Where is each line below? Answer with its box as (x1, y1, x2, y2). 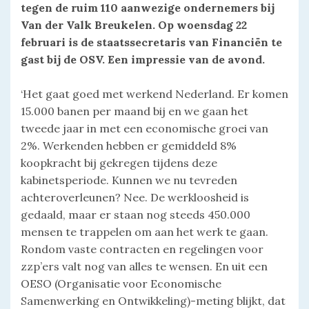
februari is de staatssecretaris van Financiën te (21, 35, 282, 50)
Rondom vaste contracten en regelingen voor (21, 242, 263, 257)
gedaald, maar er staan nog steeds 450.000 (21, 208, 250, 222)
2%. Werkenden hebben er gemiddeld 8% (21, 139, 237, 153)
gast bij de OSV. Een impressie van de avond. (21, 52, 265, 67)
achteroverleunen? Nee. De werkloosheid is (21, 190, 249, 205)
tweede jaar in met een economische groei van (21, 121, 268, 136)
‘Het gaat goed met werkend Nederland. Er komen (21, 87, 288, 101)
